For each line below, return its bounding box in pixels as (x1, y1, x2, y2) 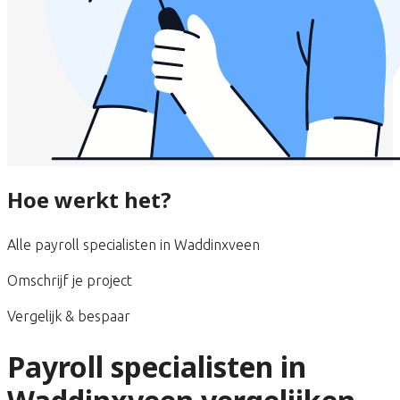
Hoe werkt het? (7, 184, 171, 214)
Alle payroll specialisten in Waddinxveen (7, 236, 260, 253)
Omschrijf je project (7, 271, 132, 288)
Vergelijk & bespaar (7, 307, 130, 324)
